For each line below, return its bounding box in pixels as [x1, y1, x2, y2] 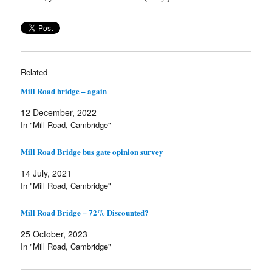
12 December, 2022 [21, 106, 97, 119]
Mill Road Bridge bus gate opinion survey [21, 145, 164, 157]
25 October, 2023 [21, 227, 88, 240]
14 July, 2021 [21, 166, 72, 179]
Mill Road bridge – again [21, 85, 107, 97]
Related [21, 66, 48, 78]
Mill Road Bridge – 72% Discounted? [21, 206, 149, 218]
